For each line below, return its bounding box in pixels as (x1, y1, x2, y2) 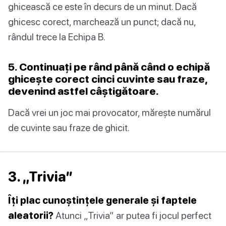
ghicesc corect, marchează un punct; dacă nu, (8, 16, 196, 28)
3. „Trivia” (8, 168, 73, 185)
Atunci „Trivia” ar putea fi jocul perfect (53, 209, 211, 221)
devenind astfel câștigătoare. (8, 85, 159, 97)
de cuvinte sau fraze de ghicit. (8, 122, 130, 134)
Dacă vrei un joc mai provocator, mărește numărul (8, 106, 211, 119)
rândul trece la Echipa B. (8, 31, 105, 43)
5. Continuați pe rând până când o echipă (8, 61, 210, 73)
